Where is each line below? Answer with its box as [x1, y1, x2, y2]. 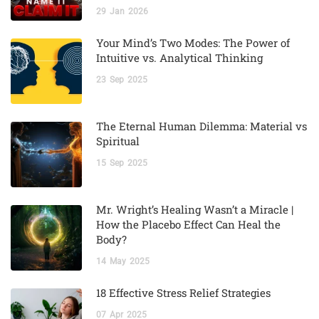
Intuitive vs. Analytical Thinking [96, 50, 263, 65]
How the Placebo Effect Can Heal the [96, 216, 281, 231]
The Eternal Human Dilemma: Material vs [96, 118, 307, 133]
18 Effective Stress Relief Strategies [96, 285, 271, 300]
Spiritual [96, 133, 140, 148]
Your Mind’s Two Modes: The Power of [96, 35, 290, 50]
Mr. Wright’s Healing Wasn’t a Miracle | [96, 202, 293, 216]
